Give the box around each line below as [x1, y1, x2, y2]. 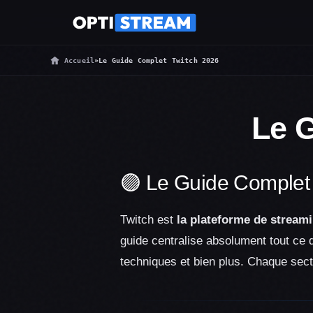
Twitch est [120, 212, 177, 226]
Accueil [64, 57, 95, 64]
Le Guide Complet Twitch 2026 [99, 57, 219, 64]
